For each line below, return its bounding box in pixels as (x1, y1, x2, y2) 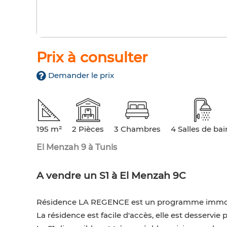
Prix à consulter (36, 49, 147, 66)
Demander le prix (48, 70, 114, 81)
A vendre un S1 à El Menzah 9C (36, 170, 186, 182)
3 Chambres (114, 124, 161, 134)
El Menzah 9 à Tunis (36, 142, 117, 153)
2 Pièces (72, 124, 104, 134)
